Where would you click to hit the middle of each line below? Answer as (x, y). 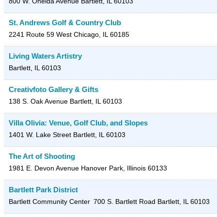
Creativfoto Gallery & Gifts (54, 90)
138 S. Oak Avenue (38, 101)
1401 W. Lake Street (40, 135)
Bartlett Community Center (49, 202)
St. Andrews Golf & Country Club (65, 23)
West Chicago (77, 35)
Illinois (136, 168)
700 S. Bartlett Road (124, 202)
